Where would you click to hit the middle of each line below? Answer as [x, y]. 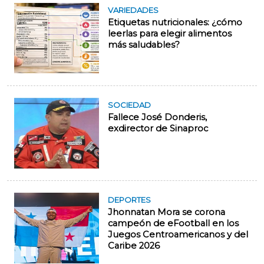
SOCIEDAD [129, 105]
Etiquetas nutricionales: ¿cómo [175, 22]
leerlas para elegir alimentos [170, 34]
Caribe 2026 [134, 246]
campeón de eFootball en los [173, 223]
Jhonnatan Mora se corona [166, 212]
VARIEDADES [133, 10]
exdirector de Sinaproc [158, 128]
